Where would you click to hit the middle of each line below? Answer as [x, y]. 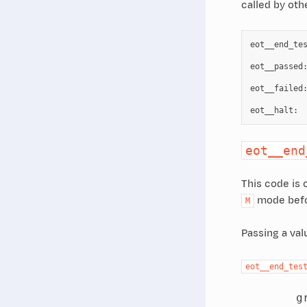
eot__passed [276, 66]
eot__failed [276, 88]
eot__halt [271, 110]
